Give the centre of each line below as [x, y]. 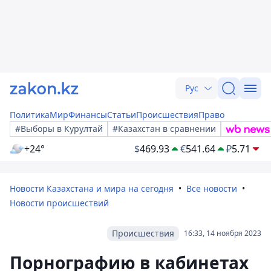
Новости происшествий [59, 203]
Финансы [88, 115]
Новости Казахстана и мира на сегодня [92, 188]
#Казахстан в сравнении [164, 129]
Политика [30, 115]
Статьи [122, 115]
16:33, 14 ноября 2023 [223, 233]
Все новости [212, 188]
